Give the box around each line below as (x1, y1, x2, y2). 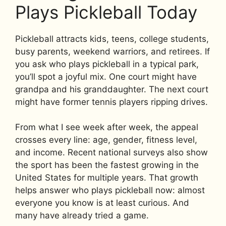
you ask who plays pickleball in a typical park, (15, 59, 199, 69)
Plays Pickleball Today (15, 1, 197, 23)
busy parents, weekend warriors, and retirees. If (15, 46, 210, 56)
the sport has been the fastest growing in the (15, 160, 199, 170)
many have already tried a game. (15, 210, 149, 220)
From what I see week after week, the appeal (15, 122, 198, 132)
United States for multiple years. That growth (15, 173, 198, 183)
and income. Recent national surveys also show (15, 147, 208, 157)
